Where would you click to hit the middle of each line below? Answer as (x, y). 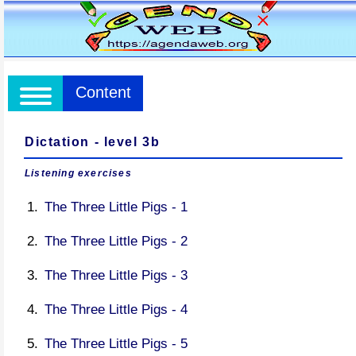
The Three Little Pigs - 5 (116, 344)
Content (103, 92)
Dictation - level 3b (93, 142)
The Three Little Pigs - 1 (116, 207)
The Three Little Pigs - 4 (116, 310)
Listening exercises (78, 173)
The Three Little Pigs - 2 (116, 241)
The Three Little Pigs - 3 (116, 275)
